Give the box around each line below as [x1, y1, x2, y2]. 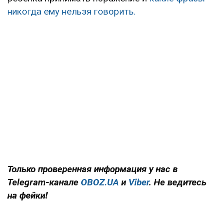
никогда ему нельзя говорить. [7, 5, 136, 17]
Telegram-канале [7, 176, 78, 188]
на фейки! [7, 189, 48, 201]
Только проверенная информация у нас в [7, 163, 178, 175]
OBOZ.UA [81, 176, 119, 188]
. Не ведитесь [149, 176, 206, 188]
